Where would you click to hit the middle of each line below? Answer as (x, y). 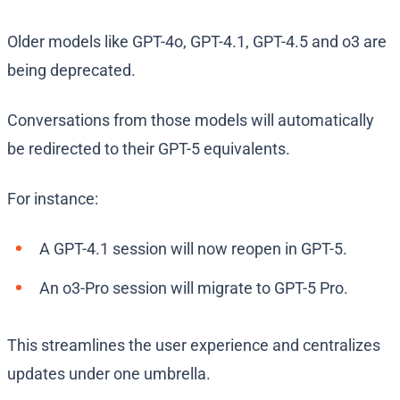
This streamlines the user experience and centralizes (194, 346)
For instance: (53, 199)
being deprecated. (73, 71)
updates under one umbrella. (109, 374)
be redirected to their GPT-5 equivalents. (149, 149)
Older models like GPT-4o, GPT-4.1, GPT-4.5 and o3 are (197, 42)
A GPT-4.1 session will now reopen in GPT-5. (193, 249)
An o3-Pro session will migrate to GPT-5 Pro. (194, 288)
